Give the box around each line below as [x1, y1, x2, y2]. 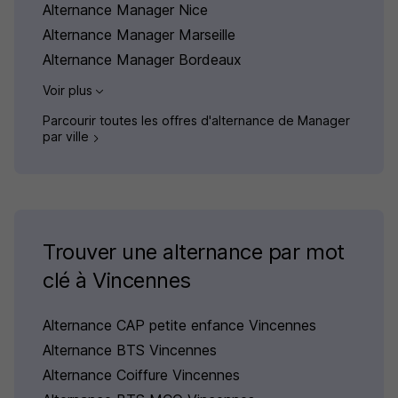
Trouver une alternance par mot [43, 238, 345, 265]
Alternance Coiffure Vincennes [43, 365, 240, 384]
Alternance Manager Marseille [43, 26, 235, 44]
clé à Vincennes [43, 267, 191, 293]
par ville [43, 129, 92, 145]
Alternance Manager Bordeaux [43, 51, 242, 69]
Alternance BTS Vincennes [43, 340, 217, 359]
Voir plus [43, 83, 96, 99]
